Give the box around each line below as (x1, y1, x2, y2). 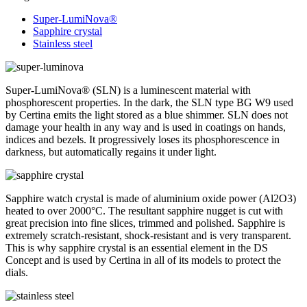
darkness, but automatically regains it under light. (5, 145, 217, 158)
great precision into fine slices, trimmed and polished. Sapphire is (5, 217, 285, 229)
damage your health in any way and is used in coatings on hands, (5, 121, 286, 133)
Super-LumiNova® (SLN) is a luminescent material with (5, 84, 251, 96)
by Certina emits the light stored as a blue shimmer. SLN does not (5, 108, 288, 121)
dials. (5, 266, 28, 278)
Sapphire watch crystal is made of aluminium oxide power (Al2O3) (5, 192, 296, 204)
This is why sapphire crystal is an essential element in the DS (5, 241, 268, 254)
